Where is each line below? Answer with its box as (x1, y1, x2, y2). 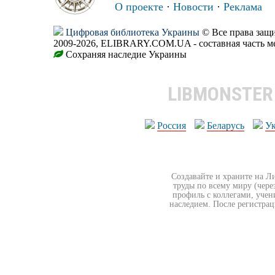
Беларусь (207, 120, 244, 131)
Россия (157, 120, 186, 131)
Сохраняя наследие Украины (63, 48, 187, 60)
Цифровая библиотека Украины (66, 26, 199, 37)
